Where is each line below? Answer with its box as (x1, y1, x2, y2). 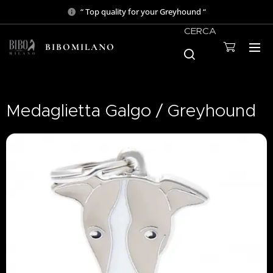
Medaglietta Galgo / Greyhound (6, 100, 256, 121)
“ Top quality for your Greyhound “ (80, 5, 206, 17)
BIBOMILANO (45, 41, 115, 52)
